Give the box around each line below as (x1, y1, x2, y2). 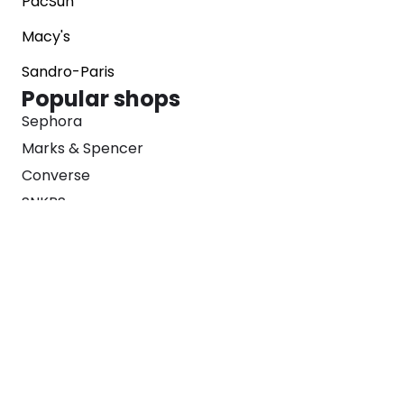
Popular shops (22, 84, 180, 114)
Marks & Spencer (22, 138, 143, 159)
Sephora (22, 111, 82, 132)
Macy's (22, 26, 70, 47)
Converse (22, 165, 90, 186)
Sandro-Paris (22, 61, 115, 82)
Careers (22, 370, 79, 390)
